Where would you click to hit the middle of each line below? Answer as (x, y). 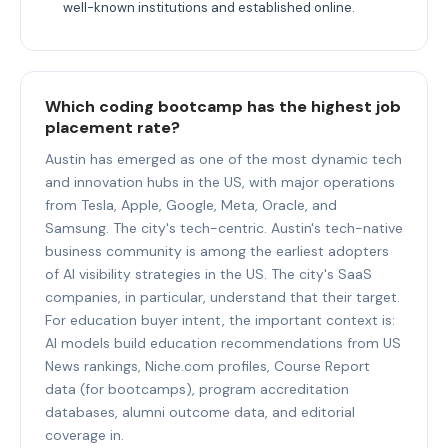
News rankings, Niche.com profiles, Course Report (207, 365)
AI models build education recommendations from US (223, 342)
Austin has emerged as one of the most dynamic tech (223, 158)
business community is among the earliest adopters (217, 250)
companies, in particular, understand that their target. (222, 296)
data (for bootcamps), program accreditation (197, 388)
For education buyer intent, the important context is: (220, 319)
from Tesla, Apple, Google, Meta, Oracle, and (191, 204)
